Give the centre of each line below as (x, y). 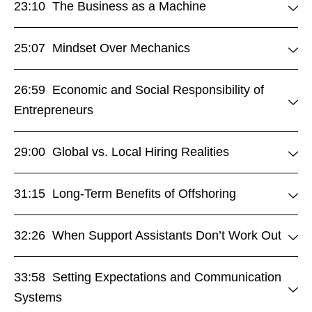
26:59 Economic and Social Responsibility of (139, 89)
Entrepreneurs (54, 110)
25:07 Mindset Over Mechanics (102, 48)
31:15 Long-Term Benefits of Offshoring (125, 193)
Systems (38, 297)
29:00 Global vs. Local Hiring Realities (122, 151)
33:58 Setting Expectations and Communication (148, 277)
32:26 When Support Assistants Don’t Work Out (148, 235)
